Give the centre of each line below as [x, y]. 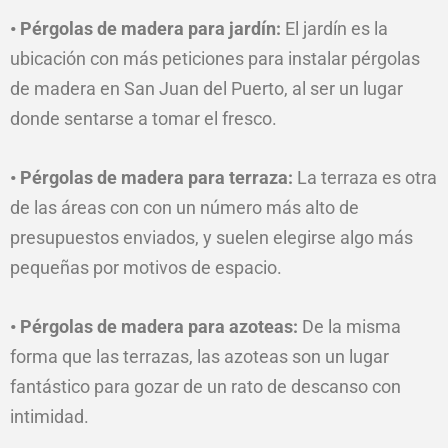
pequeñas [51, 267]
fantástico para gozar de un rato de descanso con [205, 386]
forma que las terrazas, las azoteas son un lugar [199, 356]
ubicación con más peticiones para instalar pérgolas [215, 59]
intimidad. [49, 416]
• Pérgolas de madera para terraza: [151, 177]
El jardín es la [334, 29]
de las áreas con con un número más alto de [184, 207]
